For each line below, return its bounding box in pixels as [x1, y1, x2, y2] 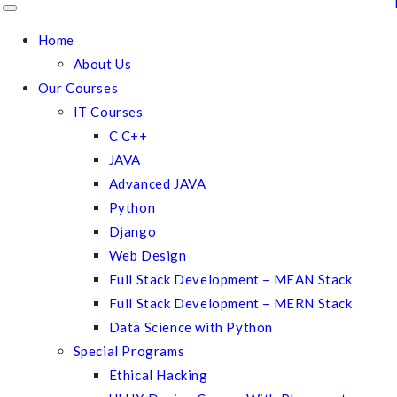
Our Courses [37, 80, 119, 96]
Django [108, 223, 157, 239]
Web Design [108, 247, 187, 263]
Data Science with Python [108, 319, 274, 335]
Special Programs [73, 343, 185, 359]
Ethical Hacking [108, 367, 208, 383]
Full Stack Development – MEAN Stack [108, 271, 353, 287]
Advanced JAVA [108, 175, 206, 191]
